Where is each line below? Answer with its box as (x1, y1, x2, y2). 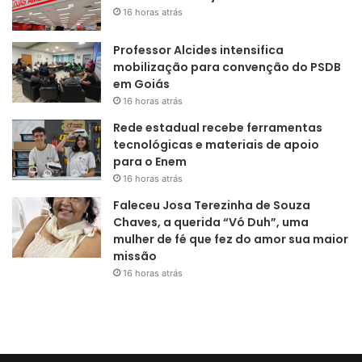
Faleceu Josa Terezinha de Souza (113, 197, 310, 214)
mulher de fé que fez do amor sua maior (113, 231, 348, 248)
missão (113, 248, 157, 265)
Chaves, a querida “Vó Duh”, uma (113, 214, 309, 231)
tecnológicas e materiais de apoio (113, 137, 319, 154)
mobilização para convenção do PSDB (113, 59, 341, 76)
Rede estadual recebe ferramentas (113, 120, 322, 137)
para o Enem (113, 154, 187, 170)
